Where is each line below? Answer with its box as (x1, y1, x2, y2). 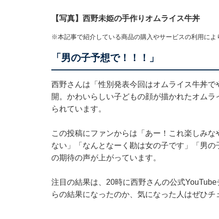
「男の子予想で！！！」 (51, 52, 159, 64)
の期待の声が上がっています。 (51, 153, 161, 162)
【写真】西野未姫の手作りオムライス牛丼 (51, 14, 200, 23)
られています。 (51, 105, 106, 113)
